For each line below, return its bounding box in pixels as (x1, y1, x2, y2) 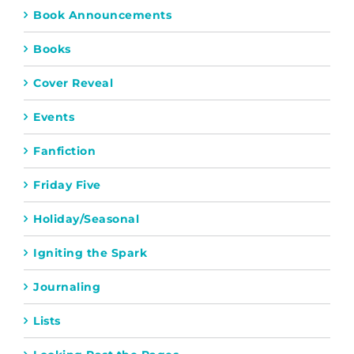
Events (33, 109, 74, 124)
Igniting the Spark (33, 245, 147, 260)
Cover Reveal (33, 75, 113, 90)
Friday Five (33, 177, 101, 192)
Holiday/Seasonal (33, 211, 139, 226)
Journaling (33, 279, 100, 294)
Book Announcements (33, 7, 171, 22)
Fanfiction (33, 143, 96, 158)
